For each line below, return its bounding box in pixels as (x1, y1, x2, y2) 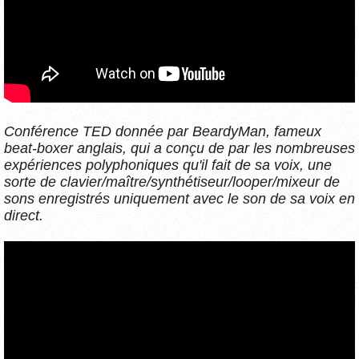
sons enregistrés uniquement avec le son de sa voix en (4, 190, 355, 207)
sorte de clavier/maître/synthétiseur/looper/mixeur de (4, 173, 340, 190)
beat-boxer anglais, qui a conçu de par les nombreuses (4, 139, 355, 156)
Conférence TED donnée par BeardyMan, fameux (4, 123, 321, 139)
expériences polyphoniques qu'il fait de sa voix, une (4, 156, 332, 173)
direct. (4, 207, 43, 224)
